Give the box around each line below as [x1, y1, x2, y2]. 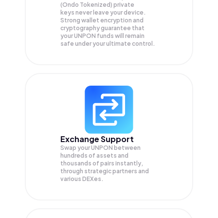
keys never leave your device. [60, 9, 146, 17]
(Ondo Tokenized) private [60, 1, 134, 9]
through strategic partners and [60, 167, 149, 175]
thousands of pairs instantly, [60, 160, 143, 167]
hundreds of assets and [60, 152, 128, 160]
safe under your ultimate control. [60, 40, 155, 48]
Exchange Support [60, 134, 134, 145]
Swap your [60, 144, 91, 152]
